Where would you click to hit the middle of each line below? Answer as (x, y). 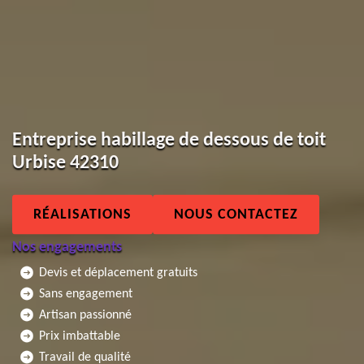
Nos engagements (67, 247)
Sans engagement (86, 293)
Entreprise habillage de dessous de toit (169, 140)
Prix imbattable (80, 336)
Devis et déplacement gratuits (118, 272)
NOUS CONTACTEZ (236, 214)
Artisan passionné (85, 314)
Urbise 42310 (65, 162)
